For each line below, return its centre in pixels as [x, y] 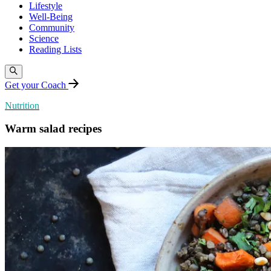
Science [44, 39]
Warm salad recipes [53, 129]
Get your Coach [37, 85]
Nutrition [22, 105]
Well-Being [51, 17]
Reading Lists [55, 50]
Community [52, 28]
